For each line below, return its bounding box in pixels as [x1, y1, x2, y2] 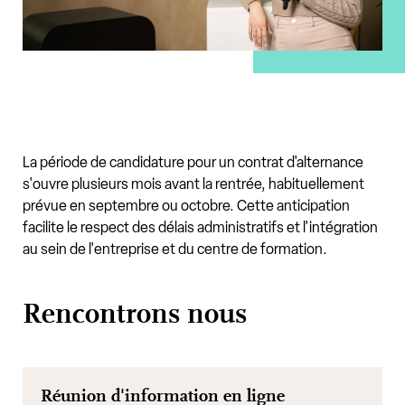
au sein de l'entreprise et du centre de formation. [23, 240, 327, 258]
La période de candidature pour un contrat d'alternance [23, 153, 363, 171]
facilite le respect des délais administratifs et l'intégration [23, 218, 378, 236]
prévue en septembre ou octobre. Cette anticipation [23, 196, 350, 214]
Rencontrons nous [23, 296, 247, 331]
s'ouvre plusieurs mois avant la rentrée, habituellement [23, 174, 364, 193]
